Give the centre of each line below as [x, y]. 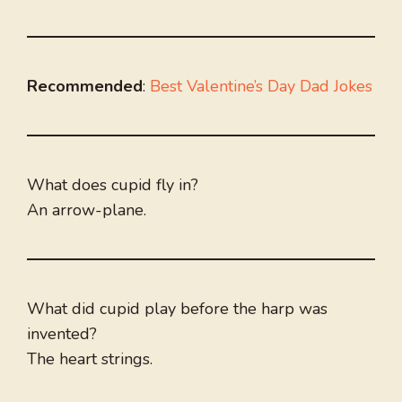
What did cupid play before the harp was [177, 309]
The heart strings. [90, 359]
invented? [62, 334]
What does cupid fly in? [113, 185]
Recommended [85, 87]
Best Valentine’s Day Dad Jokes [261, 87]
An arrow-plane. [87, 210]
